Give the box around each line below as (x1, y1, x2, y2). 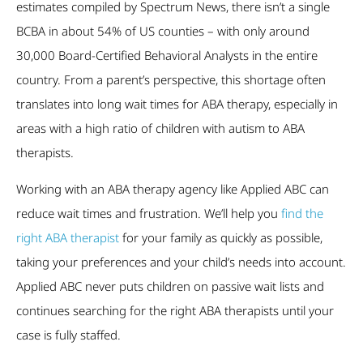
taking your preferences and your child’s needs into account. (16, 254, 346, 270)
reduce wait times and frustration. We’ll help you (16, 205, 281, 221)
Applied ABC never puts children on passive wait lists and (16, 278, 324, 294)
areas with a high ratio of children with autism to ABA (16, 120, 305, 136)
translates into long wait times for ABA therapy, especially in (16, 96, 338, 112)
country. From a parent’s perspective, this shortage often (16, 71, 326, 88)
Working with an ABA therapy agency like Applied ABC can (16, 181, 329, 197)
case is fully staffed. (16, 327, 121, 343)
